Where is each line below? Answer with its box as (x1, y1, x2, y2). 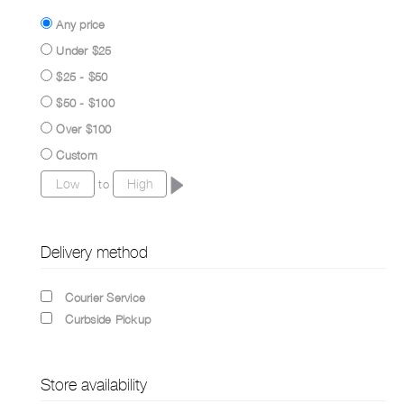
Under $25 (56, 42, 112, 58)
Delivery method (41, 242, 148, 262)
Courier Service (65, 289, 145, 305)
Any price (56, 16, 106, 32)
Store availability (41, 374, 147, 394)
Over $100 (56, 121, 112, 136)
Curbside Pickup (65, 311, 151, 326)
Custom (56, 147, 97, 162)
